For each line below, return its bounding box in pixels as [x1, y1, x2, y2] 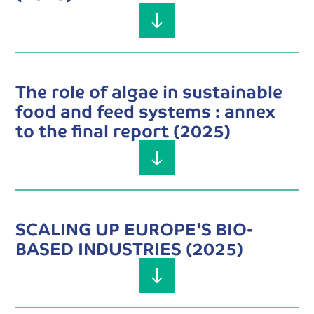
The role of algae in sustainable [15, 76, 283, 107]
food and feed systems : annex [15, 95, 276, 126]
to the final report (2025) [15, 115, 231, 146]
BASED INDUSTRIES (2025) [15, 233, 244, 264]
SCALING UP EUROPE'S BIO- [15, 213, 254, 244]
